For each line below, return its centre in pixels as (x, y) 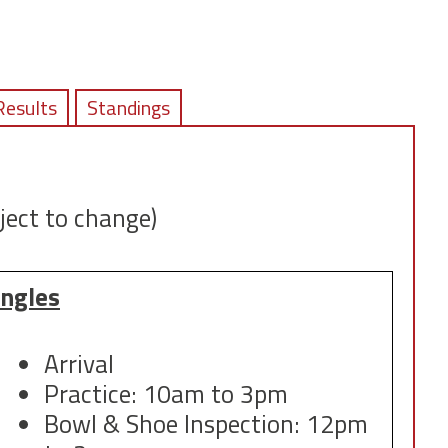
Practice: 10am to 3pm (165, 394)
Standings (128, 107)
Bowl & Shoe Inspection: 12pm (205, 424)
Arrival (78, 364)
